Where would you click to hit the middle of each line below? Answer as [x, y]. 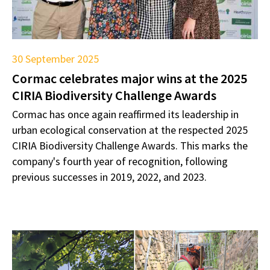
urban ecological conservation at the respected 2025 [130, 130]
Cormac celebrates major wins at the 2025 [130, 79]
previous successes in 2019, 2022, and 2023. [109, 177]
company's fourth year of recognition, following [120, 162]
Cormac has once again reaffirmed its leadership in [125, 115]
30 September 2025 [55, 59]
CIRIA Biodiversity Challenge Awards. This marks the [130, 146]
